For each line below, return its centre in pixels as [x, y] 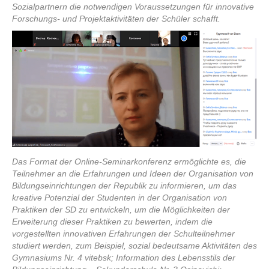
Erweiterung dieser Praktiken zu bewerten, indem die [112, 221]
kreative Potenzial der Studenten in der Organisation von [119, 197]
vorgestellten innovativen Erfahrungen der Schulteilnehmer [123, 233]
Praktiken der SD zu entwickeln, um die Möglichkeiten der [121, 209]
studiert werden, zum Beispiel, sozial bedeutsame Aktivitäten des [134, 245]
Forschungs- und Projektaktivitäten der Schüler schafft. [116, 18]
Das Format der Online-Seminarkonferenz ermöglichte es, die [129, 161]
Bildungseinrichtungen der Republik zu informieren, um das [124, 185]
